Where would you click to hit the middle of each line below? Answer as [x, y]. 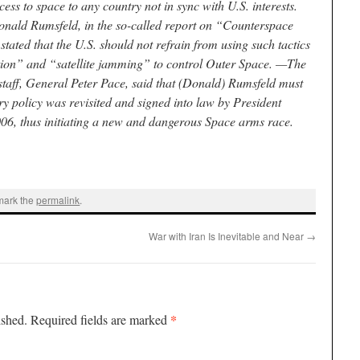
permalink [58, 200]
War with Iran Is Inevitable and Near [227, 235]
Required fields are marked [100, 319]
